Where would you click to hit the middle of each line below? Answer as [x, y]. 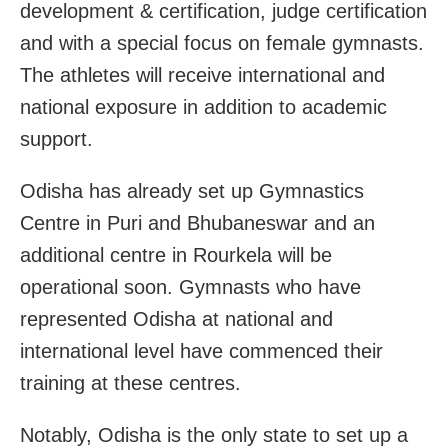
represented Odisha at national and [176, 318]
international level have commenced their [201, 350]
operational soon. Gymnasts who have [190, 286]
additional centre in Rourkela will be [176, 254]
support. [56, 138]
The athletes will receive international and [202, 74]
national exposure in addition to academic [203, 106]
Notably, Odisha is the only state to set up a [214, 434]
